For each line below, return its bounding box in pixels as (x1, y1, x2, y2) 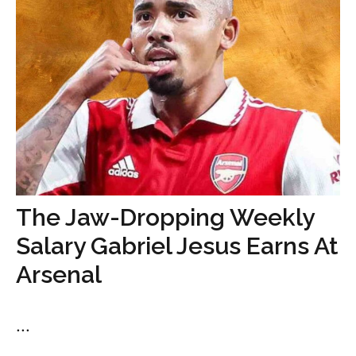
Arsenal (16, 261, 102, 288)
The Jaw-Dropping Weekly (16, 203, 314, 231)
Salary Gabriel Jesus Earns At (16, 232, 339, 260)
